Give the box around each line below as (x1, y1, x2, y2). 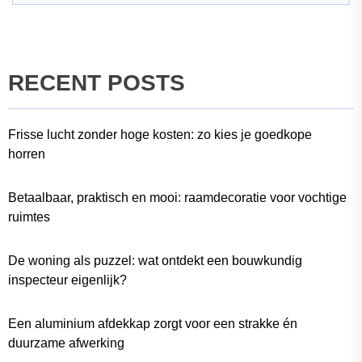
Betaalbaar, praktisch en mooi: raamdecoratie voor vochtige (8, 191, 347, 205)
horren (8, 147, 45, 162)
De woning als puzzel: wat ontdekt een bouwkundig (8, 254, 302, 268)
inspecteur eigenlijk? (8, 273, 127, 288)
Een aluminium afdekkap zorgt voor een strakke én (8, 317, 297, 331)
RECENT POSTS (8, 70, 185, 96)
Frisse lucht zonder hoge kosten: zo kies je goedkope (8, 128, 312, 142)
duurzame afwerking (8, 336, 124, 351)
